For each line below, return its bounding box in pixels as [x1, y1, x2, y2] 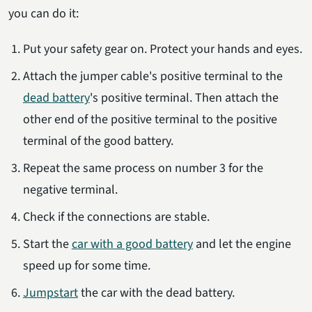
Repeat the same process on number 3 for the [22, 159, 263, 177]
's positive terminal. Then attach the [89, 88, 279, 107]
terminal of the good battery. [22, 132, 173, 150]
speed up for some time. [22, 256, 150, 274]
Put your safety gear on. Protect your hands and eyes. [22, 40, 302, 58]
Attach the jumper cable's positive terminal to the [22, 67, 283, 85]
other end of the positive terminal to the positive [22, 110, 277, 128]
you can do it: [8, 4, 79, 22]
